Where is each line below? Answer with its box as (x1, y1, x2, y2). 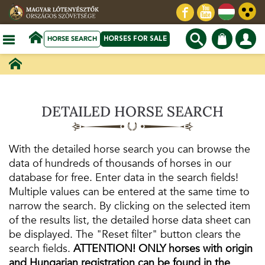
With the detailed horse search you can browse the (9, 142, 250, 157)
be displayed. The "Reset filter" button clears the (9, 227, 241, 243)
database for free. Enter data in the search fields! (9, 170, 238, 186)
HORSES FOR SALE (103, 34, 167, 43)
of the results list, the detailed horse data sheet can (9, 213, 251, 228)
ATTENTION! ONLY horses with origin (73, 241, 253, 257)
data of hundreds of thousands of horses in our (9, 156, 231, 172)
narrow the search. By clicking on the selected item (9, 199, 250, 214)
